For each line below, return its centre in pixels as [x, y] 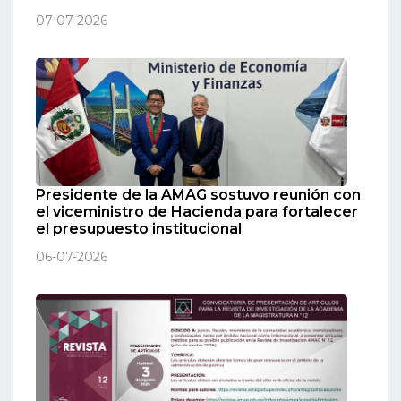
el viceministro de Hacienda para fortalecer [197, 212]
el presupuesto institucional [139, 229]
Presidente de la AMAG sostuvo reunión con [198, 195]
